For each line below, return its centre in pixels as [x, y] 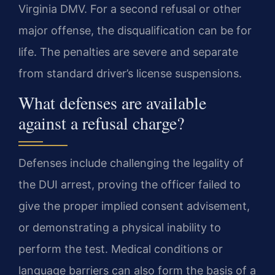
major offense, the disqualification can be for [135, 30]
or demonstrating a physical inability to [120, 227]
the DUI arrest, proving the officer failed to [130, 184]
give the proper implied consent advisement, [134, 206]
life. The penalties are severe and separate [128, 52]
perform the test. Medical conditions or [121, 249]
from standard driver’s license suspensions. [130, 73]
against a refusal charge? [101, 122]
